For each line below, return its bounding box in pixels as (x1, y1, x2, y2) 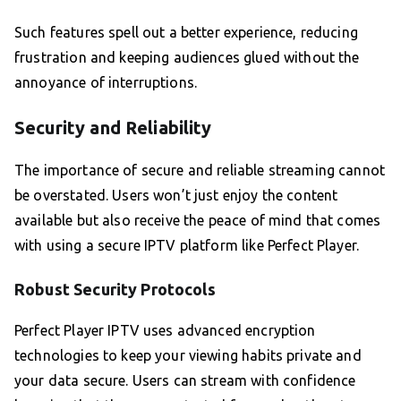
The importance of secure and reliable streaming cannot (14, 162, 386, 179)
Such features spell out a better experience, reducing (14, 24, 358, 41)
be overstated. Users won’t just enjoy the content (14, 187, 338, 204)
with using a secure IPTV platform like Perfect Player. (14, 237, 360, 254)
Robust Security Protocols (14, 280, 216, 299)
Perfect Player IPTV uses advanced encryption (14, 322, 316, 339)
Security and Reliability (14, 117, 212, 139)
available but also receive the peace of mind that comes (14, 212, 381, 229)
